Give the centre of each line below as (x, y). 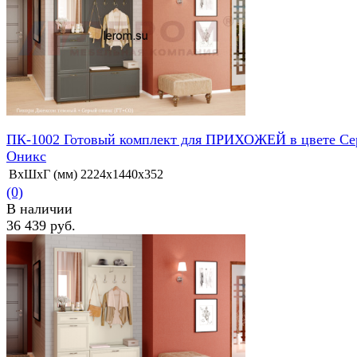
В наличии (39, 209)
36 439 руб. (41, 226)
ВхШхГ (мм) (43, 175)
